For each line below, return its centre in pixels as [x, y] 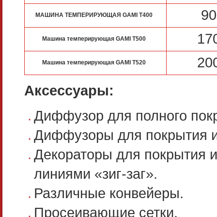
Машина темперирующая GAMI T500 [94, 39]
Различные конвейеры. [109, 193]
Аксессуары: [69, 91]
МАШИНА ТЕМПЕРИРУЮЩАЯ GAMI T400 [94, 15]
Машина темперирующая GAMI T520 [94, 63]
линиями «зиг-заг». [96, 174]
